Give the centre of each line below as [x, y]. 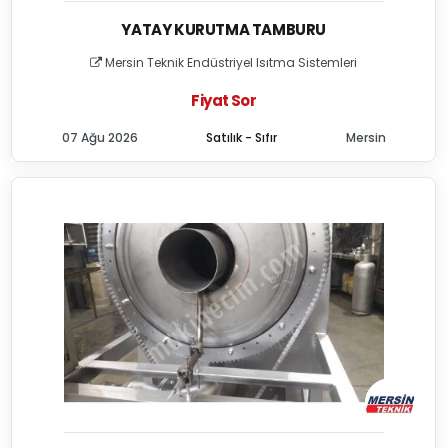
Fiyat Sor [223, 100]
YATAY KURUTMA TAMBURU [223, 29]
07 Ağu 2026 [99, 137]
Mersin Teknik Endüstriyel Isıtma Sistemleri [230, 62]
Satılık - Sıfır [242, 137]
